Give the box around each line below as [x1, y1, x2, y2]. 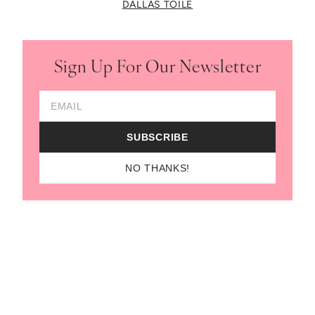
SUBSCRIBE [127, 131, 188, 143]
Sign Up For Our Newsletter [53, 59, 262, 77]
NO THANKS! [125, 162, 190, 174]
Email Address [39, 91, 109, 105]
